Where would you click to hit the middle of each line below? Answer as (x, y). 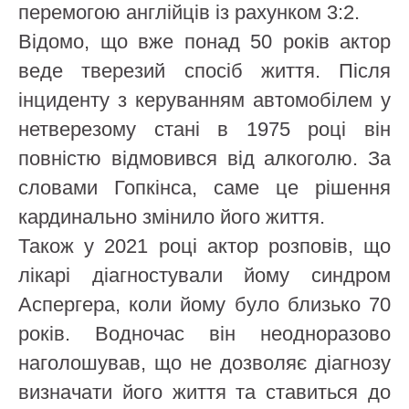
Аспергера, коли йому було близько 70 (204, 304)
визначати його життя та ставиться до (204, 392)
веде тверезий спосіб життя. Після (204, 70)
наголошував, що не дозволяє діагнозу (204, 362)
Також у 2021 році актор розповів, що (204, 246)
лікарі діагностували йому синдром (204, 275)
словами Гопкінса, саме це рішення (204, 187)
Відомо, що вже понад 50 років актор (204, 41)
